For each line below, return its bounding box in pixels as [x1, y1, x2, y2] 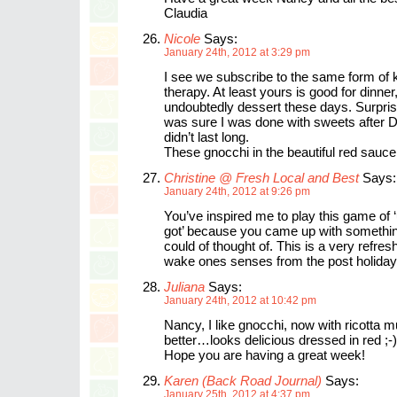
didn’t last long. [164, 129, 249, 144]
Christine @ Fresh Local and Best [164, 170, 359, 185]
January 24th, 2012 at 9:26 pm [164, 185, 310, 198]
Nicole [164, 31, 200, 46]
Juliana [164, 279, 205, 294]
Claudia [164, 5, 207, 20]
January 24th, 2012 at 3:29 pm [164, 46, 310, 58]
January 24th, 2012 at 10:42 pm [164, 294, 316, 307]
